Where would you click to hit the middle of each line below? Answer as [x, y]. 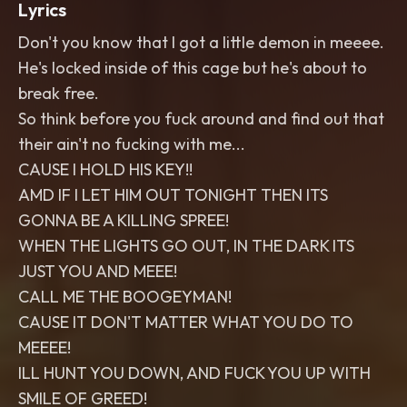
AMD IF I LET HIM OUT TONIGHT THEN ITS [173, 195]
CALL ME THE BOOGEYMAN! [125, 297]
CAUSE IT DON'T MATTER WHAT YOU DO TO [186, 322]
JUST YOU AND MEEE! [98, 271]
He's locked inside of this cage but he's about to [193, 68]
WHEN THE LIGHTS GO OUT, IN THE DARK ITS [186, 246]
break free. [59, 93]
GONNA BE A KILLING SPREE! [124, 220]
